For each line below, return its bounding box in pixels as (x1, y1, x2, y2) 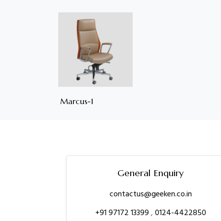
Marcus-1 (60, 96, 93, 107)
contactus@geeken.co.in (109, 187, 192, 201)
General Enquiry (117, 167, 184, 179)
